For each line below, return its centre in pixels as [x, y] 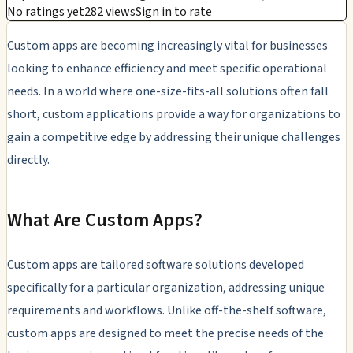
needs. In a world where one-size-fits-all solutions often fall [168, 91]
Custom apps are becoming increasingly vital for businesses [167, 45]
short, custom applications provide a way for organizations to [174, 114]
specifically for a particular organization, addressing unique [166, 287]
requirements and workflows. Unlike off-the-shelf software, [167, 310]
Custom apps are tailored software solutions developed [156, 264]
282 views [110, 11]
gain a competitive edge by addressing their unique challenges [174, 137]
